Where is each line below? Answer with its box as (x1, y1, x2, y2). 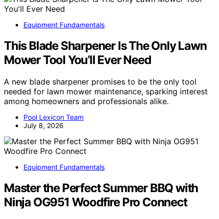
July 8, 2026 (23, 121, 64, 130)
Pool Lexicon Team (23, 112, 84, 121)
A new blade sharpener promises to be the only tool (4, 76, 197, 87)
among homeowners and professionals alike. (4, 96, 169, 106)
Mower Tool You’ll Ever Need (4, 53, 151, 67)
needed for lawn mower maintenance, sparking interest (4, 86, 208, 96)
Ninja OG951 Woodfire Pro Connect (4, 195, 187, 209)
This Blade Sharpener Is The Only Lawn (4, 39, 207, 53)
